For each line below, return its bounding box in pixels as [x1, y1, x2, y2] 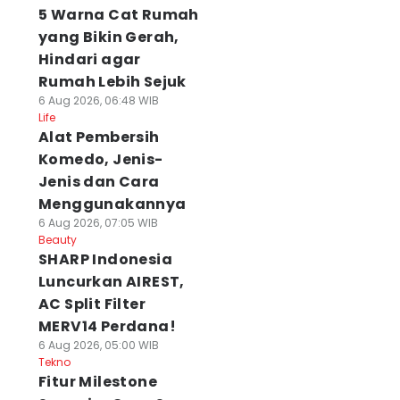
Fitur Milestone [37, 371, 157, 392]
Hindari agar [37, 49, 141, 70]
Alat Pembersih [37, 127, 160, 147]
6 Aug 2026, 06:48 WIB [37, 93, 159, 108]
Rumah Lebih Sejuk [37, 71, 187, 92]
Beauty [37, 232, 77, 247]
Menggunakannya [37, 194, 189, 214]
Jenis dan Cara [37, 171, 160, 192]
